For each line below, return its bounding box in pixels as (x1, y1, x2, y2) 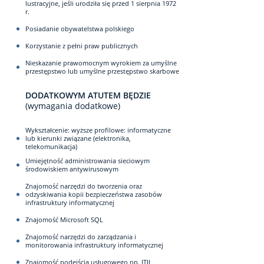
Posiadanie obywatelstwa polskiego (25, 24, 134, 33)
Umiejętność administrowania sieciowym (25, 156, 150, 165)
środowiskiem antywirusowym (25, 164, 118, 173)
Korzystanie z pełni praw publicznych (25, 41, 138, 50)
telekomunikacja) (25, 142, 77, 151)
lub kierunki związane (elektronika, (25, 134, 131, 143)
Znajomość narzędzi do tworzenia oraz (25, 181, 142, 190)
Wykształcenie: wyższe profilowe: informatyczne (25, 126, 171, 134)
